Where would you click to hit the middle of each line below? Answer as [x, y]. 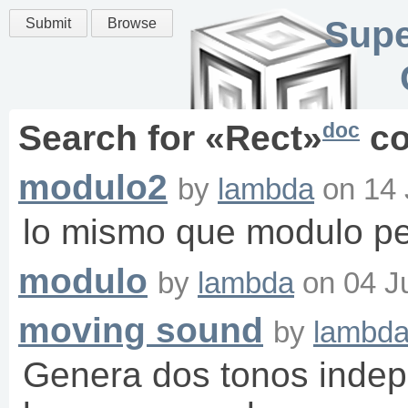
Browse [132, 23]
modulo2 [93, 188]
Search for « [122, 138]
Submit [48, 23]
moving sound [141, 331]
